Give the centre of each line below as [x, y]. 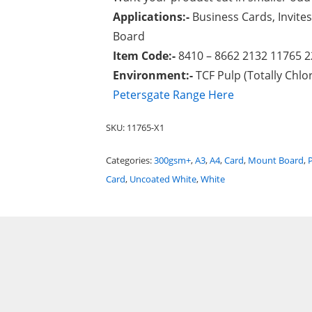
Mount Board [275, 160]
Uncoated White [163, 179]
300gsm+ [172, 160]
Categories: [130, 160]
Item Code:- [145, 56]
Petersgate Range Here [173, 95]
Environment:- [154, 75]
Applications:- [152, 17]
